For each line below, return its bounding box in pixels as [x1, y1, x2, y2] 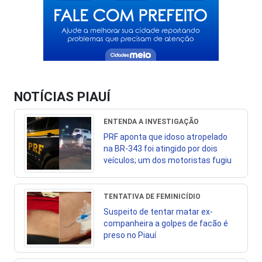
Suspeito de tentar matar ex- [104, 207, 213, 216]
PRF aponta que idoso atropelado [104, 132, 227, 142]
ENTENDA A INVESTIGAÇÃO [104, 118, 199, 126]
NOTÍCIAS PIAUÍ [14, 89, 111, 104]
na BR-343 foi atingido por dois [104, 144, 218, 153]
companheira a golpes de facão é [104, 219, 228, 228]
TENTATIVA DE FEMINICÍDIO [104, 192, 201, 201]
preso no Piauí [104, 230, 156, 240]
